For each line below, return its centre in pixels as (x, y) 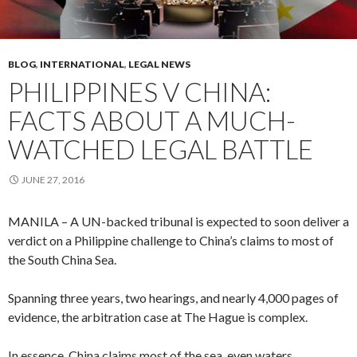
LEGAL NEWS (159, 64)
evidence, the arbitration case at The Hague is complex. (158, 316)
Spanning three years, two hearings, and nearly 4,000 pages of (173, 297)
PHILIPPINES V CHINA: (139, 91)
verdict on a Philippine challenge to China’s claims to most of (171, 240)
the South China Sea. (62, 259)
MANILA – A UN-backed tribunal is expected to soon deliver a (178, 221)
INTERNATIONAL (82, 64)
